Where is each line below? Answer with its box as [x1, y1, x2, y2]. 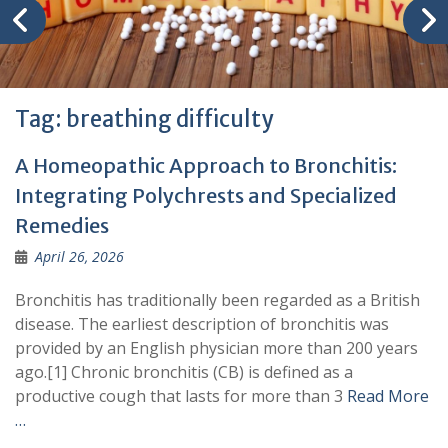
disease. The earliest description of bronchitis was [15, 313, 389, 336]
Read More [347, 385, 429, 408]
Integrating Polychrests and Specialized [15, 183, 397, 209]
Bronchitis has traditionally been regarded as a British [15, 289, 420, 312]
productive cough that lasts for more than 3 [15, 385, 347, 408]
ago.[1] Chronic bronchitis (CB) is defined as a [15, 361, 353, 384]
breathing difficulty [66, 105, 273, 134]
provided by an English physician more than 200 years [15, 337, 418, 360]
